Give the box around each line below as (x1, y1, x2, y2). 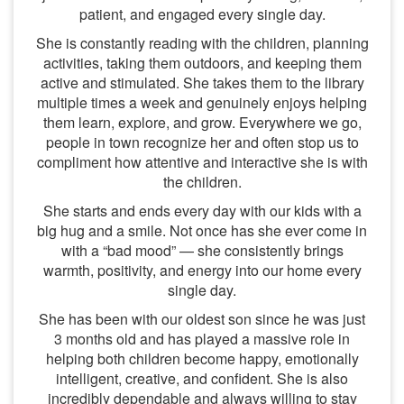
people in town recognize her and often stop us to (45, 132, 359, 152)
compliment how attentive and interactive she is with (36, 151, 368, 172)
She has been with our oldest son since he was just (39, 308, 365, 329)
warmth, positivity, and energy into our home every (42, 260, 362, 280)
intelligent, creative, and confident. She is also (56, 368, 348, 389)
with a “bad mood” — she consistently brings (60, 240, 344, 261)
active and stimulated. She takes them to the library (40, 72, 364, 93)
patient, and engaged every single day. (78, 4, 326, 24)
